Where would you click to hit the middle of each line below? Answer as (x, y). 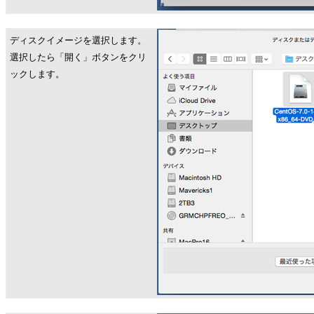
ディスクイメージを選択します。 (78, 40)
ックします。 (37, 74)
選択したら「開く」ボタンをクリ (78, 57)
